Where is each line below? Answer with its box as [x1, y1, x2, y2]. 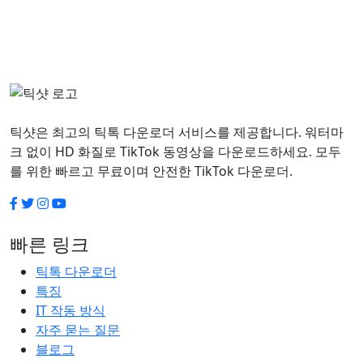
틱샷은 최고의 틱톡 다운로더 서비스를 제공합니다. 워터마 [10, 123, 344, 142]
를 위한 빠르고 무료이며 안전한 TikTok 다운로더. [10, 162, 293, 181]
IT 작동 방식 [36, 301, 105, 320]
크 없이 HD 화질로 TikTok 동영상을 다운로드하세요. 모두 [10, 143, 341, 161]
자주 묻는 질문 [36, 321, 120, 340]
